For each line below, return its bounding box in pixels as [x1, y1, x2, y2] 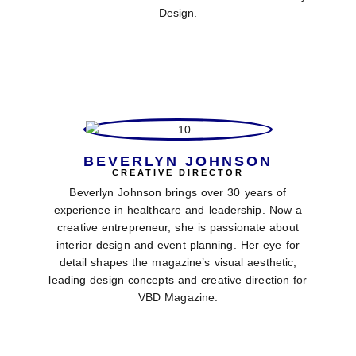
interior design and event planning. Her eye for [56, 238, 300, 252]
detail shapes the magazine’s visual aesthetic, [59, 256, 297, 269]
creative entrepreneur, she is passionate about [57, 221, 299, 234]
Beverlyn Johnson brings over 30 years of [69, 186, 287, 199]
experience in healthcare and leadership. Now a [53, 203, 303, 217]
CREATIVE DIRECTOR [112, 168, 244, 178]
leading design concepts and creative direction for [48, 273, 308, 287]
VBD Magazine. [137, 291, 219, 304]
